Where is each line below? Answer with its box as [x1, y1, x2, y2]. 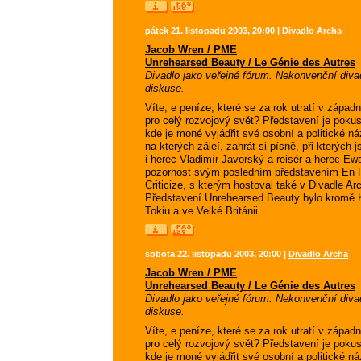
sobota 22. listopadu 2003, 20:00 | [145, 249, 288, 259]
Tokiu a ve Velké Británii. [145, 205, 261, 217]
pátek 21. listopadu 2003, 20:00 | [145, 26, 282, 35]
